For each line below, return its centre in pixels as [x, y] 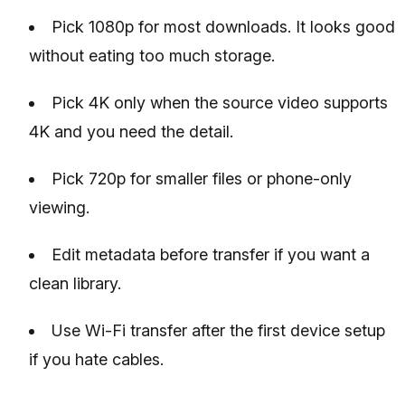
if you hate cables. [96, 359]
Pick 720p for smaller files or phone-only [202, 178]
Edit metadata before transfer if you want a [211, 254]
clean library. [75, 283]
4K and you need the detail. [131, 131]
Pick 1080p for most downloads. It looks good [223, 26]
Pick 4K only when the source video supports [220, 102]
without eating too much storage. [152, 55]
